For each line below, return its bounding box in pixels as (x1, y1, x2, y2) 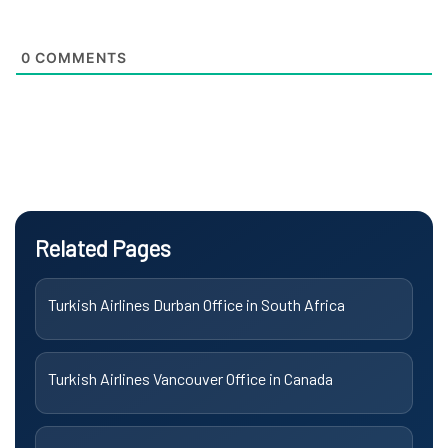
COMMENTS (31, 48, 127, 66)
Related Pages (35, 234, 171, 261)
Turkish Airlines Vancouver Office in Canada (48, 368, 333, 388)
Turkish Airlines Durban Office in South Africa (48, 294, 345, 314)
